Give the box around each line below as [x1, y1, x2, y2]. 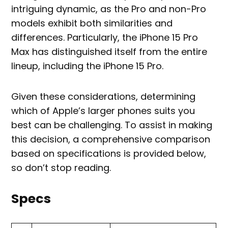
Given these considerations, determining [11, 90, 196, 103]
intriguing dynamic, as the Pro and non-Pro [11, 3, 207, 16]
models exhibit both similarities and [11, 17, 173, 30]
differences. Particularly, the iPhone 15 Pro [11, 31, 198, 44]
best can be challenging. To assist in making [11, 119, 213, 132]
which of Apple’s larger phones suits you [11, 104, 195, 118]
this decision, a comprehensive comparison [11, 133, 211, 146]
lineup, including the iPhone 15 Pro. [11, 60, 164, 73]
